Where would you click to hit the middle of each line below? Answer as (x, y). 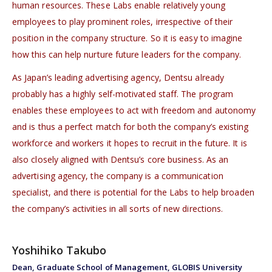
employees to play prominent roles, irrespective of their (123, 22)
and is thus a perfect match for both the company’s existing (131, 127)
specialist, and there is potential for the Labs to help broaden (133, 192)
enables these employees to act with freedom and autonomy (134, 110)
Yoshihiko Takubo (59, 250)
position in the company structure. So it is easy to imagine (127, 38)
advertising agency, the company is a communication (118, 176)
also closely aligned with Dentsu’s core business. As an (121, 160)
